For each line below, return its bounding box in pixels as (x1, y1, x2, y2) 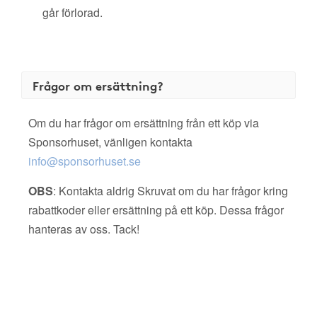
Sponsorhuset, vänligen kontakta (28, 134, 192, 150)
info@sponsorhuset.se (28, 153, 141, 169)
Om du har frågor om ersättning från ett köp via (28, 115, 259, 131)
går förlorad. (42, 4, 103, 21)
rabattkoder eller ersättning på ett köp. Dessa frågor (28, 202, 284, 218)
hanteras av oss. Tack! (28, 221, 139, 237)
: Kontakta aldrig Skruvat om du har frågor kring (53, 183, 288, 199)
